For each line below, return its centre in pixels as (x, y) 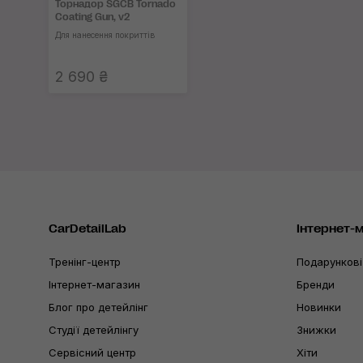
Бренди (316, 284)
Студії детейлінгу (94, 329)
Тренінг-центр (85, 261)
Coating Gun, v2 (92, 17)
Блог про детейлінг (98, 307)
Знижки (316, 329)
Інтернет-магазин (94, 284)
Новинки (319, 307)
